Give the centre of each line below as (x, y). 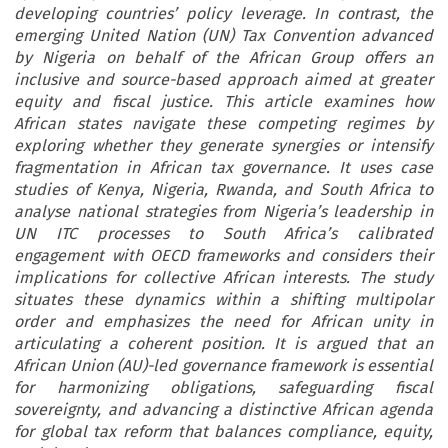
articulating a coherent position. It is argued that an (223, 344)
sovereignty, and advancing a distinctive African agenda (223, 410)
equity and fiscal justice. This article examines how (223, 102)
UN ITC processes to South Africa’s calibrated (223, 234)
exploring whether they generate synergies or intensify (223, 146)
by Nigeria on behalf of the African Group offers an (223, 58)
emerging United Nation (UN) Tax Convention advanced (223, 36)
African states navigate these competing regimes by (223, 124)
